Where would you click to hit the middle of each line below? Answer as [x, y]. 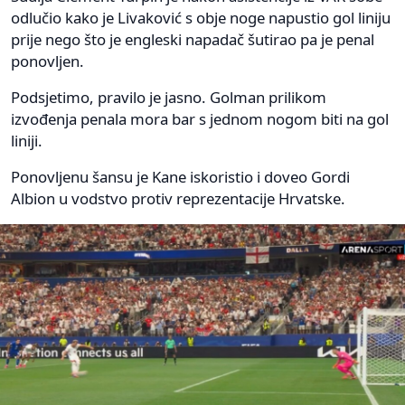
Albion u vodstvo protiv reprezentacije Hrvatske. [178, 198]
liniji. [27, 140]
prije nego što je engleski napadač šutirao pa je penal [193, 39]
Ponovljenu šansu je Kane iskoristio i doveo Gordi [180, 176]
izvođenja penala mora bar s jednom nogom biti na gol [200, 118]
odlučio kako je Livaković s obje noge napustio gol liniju [201, 17]
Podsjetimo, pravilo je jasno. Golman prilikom [169, 97]
